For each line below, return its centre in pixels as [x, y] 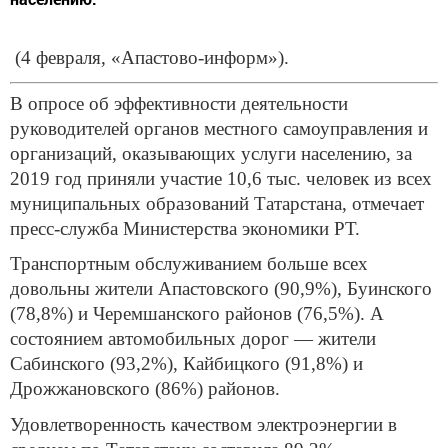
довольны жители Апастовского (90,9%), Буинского [221, 289]
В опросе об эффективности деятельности [179, 103]
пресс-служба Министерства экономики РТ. [185, 228]
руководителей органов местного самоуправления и [219, 128]
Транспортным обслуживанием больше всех [189, 264]
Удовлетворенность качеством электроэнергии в [203, 424]
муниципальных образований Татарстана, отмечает [217, 203]
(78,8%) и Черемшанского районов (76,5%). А [197, 314]
